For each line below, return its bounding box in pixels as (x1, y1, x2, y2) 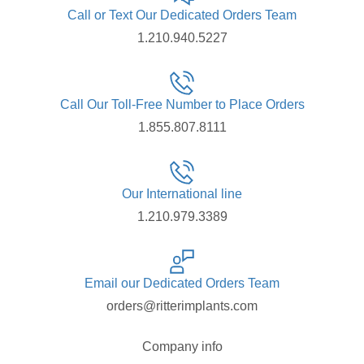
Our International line (122, 187, 242, 201)
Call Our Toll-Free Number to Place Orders (59, 97, 305, 112)
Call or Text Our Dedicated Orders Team (67, 8, 297, 23)
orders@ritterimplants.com (106, 299, 258, 314)
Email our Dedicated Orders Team (84, 276, 279, 291)
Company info (141, 340, 223, 354)
